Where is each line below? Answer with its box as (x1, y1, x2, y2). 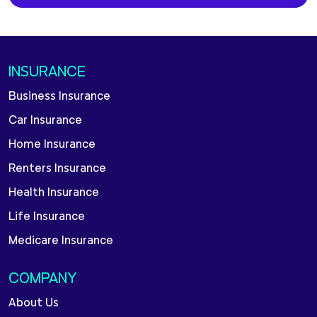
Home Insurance (8, 139, 96, 151)
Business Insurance (8, 91, 110, 103)
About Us (8, 297, 59, 309)
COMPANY (8, 272, 77, 287)
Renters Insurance (8, 163, 106, 175)
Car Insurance (8, 115, 82, 127)
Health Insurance (8, 187, 99, 199)
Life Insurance (8, 211, 85, 223)
